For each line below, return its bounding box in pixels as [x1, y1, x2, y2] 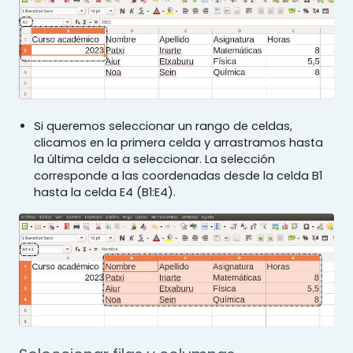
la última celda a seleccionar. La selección [34, 151, 276, 168]
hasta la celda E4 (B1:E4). [34, 184, 176, 201]
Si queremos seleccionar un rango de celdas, [34, 118, 293, 135]
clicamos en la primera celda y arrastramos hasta [34, 135, 324, 151]
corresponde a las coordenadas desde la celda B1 [34, 168, 323, 184]
